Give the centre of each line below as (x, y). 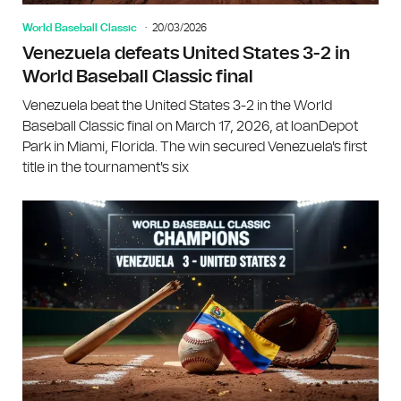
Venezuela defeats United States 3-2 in (186, 53)
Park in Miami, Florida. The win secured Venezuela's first (195, 146)
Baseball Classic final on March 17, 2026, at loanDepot (190, 126)
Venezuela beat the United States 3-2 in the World (177, 105)
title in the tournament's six (106, 167)
